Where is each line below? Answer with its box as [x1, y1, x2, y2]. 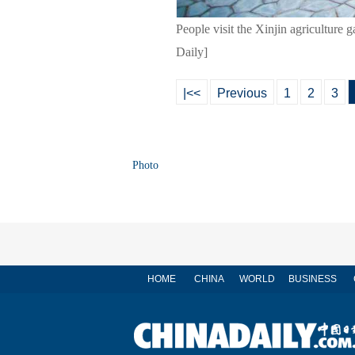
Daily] [176, 45, 208, 59]
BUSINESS [288, 273, 337, 284]
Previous [217, 86, 267, 100]
